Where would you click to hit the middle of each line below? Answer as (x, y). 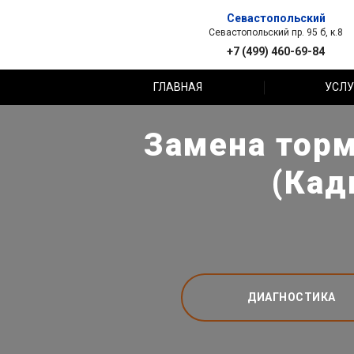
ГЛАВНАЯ (178, 87)
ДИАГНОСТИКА (292, 297)
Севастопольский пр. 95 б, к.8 (276, 32)
